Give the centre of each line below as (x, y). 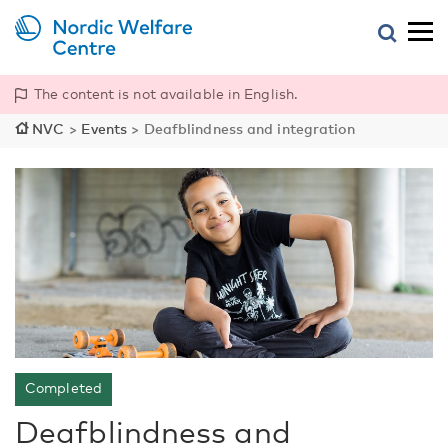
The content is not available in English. (166, 93)
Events (104, 128)
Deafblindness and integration (249, 128)
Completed (63, 387)
